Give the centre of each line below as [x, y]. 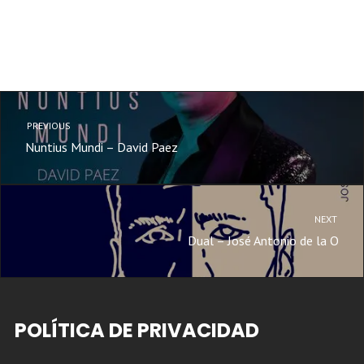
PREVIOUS [48, 125]
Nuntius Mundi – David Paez [102, 147]
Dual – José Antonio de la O [263, 240]
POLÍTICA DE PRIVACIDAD [136, 330]
